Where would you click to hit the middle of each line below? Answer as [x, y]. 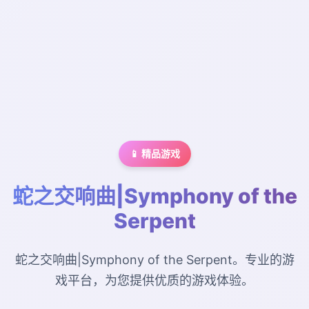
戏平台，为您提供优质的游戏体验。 [154, 281]
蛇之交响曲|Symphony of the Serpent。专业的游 [154, 260]
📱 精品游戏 [154, 154]
